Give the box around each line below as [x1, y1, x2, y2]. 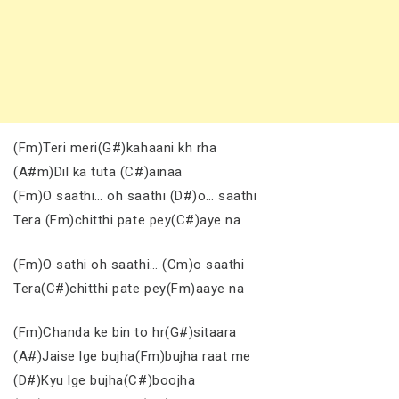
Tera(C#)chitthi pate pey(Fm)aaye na [13, 280, 245, 297]
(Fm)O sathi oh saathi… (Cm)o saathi [13, 256, 245, 273]
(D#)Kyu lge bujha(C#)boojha [13, 372, 196, 388]
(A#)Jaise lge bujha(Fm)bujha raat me [13, 348, 251, 364]
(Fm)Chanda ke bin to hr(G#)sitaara [13, 324, 237, 340]
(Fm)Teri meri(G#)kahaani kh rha [13, 140, 217, 156]
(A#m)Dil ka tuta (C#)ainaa [13, 164, 183, 180]
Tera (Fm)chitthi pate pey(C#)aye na [13, 212, 241, 228]
